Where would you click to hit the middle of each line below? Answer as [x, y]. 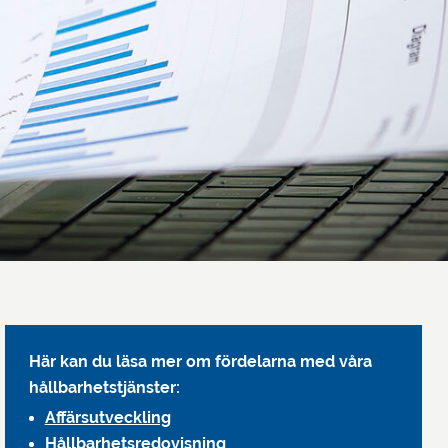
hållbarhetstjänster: [104, 388]
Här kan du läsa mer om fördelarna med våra [200, 362]
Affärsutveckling [107, 418]
